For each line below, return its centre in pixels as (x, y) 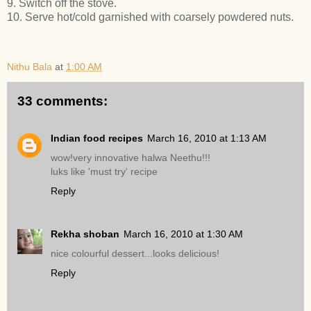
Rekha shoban (85, 234)
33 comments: (62, 101)
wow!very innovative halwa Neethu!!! (131, 158)
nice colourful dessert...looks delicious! (135, 254)
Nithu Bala (30, 66)
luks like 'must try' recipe (104, 172)
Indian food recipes (97, 138)
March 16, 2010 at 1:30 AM (183, 234)
